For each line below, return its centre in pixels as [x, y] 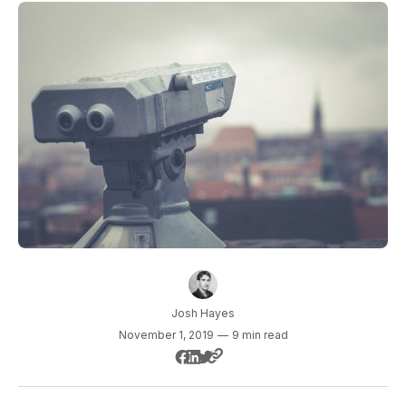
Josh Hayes [203, 314]
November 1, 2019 [166, 335]
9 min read [260, 335]
